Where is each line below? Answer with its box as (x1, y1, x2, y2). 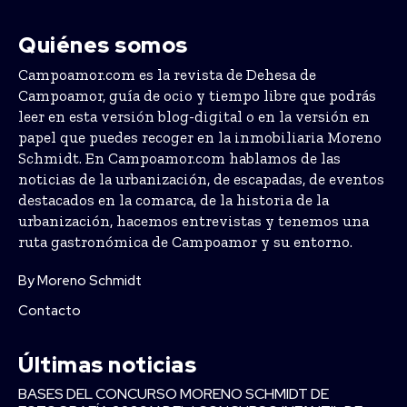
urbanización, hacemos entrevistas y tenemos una (18, 211, 369, 230)
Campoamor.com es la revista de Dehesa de (18, 65, 316, 84)
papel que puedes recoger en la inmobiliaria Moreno (18, 127, 382, 146)
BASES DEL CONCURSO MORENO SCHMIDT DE (18, 383, 329, 403)
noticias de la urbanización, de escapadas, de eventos (18, 169, 384, 188)
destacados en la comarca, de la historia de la (18, 190, 329, 209)
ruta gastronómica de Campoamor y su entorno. (18, 232, 352, 251)
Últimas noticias (18, 350, 196, 379)
